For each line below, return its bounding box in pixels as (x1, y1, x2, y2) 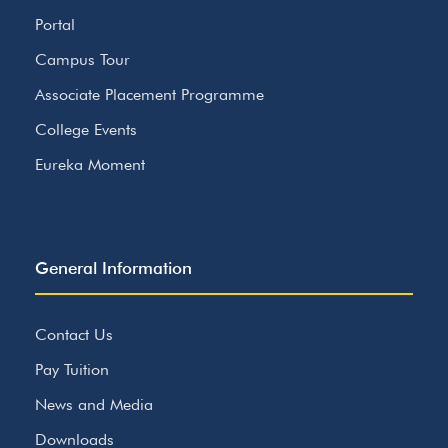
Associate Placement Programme (35, 84, 264, 104)
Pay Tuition (35, 359, 109, 379)
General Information (35, 257, 192, 278)
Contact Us (35, 324, 113, 344)
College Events (35, 119, 137, 139)
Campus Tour (35, 49, 130, 69)
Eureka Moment (35, 154, 145, 174)
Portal (35, 14, 75, 34)
